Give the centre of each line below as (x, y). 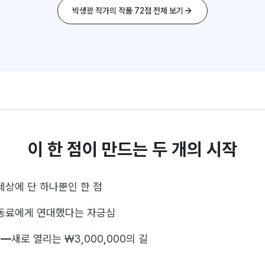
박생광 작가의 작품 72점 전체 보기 (128, 11)
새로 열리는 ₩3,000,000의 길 (80, 239)
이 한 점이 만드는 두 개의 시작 (132, 149)
